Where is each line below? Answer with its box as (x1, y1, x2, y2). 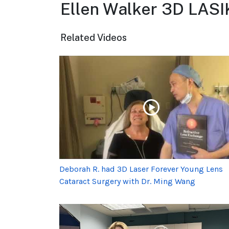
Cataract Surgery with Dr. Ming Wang (59, 176, 195, 187)
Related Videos (60, 32, 127, 43)
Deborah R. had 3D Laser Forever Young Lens (59, 164, 223, 174)
